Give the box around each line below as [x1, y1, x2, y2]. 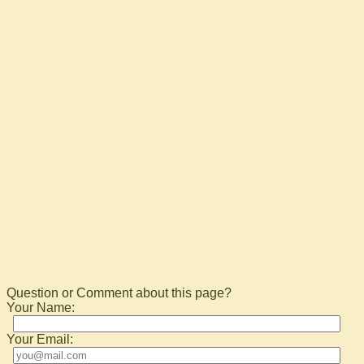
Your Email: [6, 332, 73, 346]
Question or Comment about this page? [6, 286, 232, 300]
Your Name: [6, 301, 75, 314]
